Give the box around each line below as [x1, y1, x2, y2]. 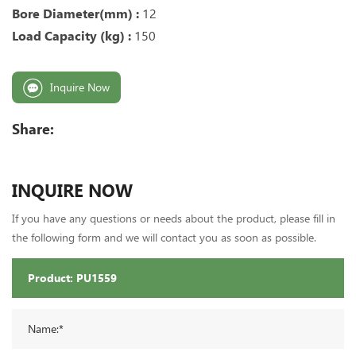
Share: [12, 120, 54, 137]
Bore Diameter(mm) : [12, 6, 142, 21]
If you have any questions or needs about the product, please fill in [12, 211, 335, 225]
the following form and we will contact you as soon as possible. [12, 230, 316, 244]
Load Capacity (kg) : [12, 28, 131, 44]
